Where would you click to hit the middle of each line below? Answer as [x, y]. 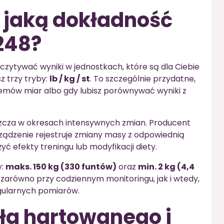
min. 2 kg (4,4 [166, 167]
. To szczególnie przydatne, [143, 79]
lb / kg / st [70, 79]
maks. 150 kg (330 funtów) [61, 167]
